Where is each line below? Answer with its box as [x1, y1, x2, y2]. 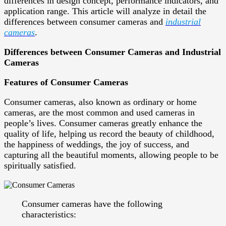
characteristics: [21, 209, 76, 220]
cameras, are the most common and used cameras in [4, 107, 195, 118]
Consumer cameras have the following [21, 199, 162, 209]
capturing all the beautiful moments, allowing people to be [4, 149, 218, 160]
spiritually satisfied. [4, 160, 79, 171]
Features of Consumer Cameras [4, 77, 128, 87]
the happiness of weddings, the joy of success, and [4, 139, 189, 149]
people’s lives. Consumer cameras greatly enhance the [4, 118, 202, 128]
